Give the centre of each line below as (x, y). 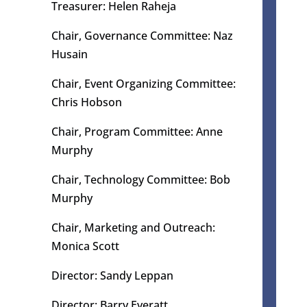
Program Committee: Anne (153, 132)
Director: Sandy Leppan (112, 276)
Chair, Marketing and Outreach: (133, 228)
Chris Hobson (86, 102)
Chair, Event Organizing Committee (142, 84)
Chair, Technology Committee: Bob (140, 180)
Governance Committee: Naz (158, 36)
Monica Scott (85, 246)
